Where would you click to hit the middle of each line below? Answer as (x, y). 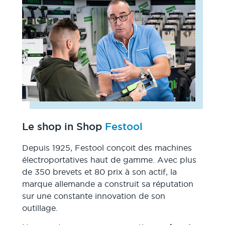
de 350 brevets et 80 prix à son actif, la (99, 172)
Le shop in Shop (63, 127)
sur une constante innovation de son (93, 196)
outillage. (40, 208)
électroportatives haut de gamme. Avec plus (109, 160)
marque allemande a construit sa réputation (107, 184)
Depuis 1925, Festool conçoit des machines (107, 148)
